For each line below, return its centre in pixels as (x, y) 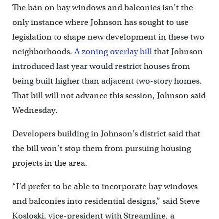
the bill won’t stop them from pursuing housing (101, 149)
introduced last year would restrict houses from (101, 66)
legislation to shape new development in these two (108, 37)
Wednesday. (35, 110)
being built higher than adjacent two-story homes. (107, 81)
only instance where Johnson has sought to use (100, 22)
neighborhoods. (43, 52)
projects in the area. (50, 163)
